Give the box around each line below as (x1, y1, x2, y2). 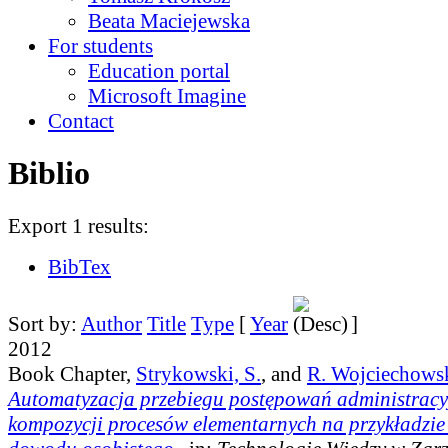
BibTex (48, 254, 111, 279)
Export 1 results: (8, 213, 149, 238)
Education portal (88, 58, 230, 83)
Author (81, 311, 142, 336)
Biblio (8, 155, 90, 192)
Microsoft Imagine (88, 83, 246, 108)
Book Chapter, (8, 361, 136, 386)
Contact (48, 108, 114, 133)
